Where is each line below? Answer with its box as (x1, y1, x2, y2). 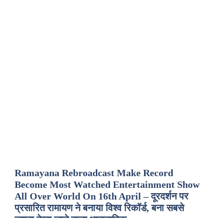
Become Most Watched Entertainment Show (15, 179, 200, 190)
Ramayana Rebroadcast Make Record (15, 167, 173, 178)
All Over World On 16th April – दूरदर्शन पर (15, 191, 188, 201)
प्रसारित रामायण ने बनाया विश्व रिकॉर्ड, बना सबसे (15, 202, 184, 213)
